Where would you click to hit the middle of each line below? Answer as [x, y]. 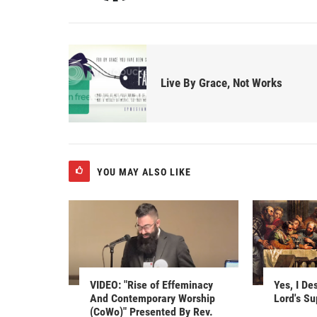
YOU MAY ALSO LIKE [144, 172]
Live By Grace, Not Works [221, 83]
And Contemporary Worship [152, 298]
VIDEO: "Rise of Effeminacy [151, 284]
